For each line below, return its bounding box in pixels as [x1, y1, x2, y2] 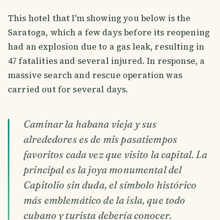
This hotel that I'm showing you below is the [8, 12, 191, 24]
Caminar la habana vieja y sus [24, 117, 157, 130]
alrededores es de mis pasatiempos [24, 133, 178, 145]
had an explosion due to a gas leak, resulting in [8, 40, 205, 53]
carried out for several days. [8, 83, 129, 95]
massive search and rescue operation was [8, 69, 182, 81]
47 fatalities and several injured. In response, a [8, 55, 205, 67]
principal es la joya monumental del [24, 163, 182, 176]
